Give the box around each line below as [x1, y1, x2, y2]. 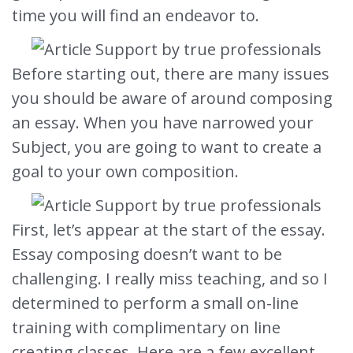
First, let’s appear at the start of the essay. [12, 219, 325, 241]
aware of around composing [117, 87, 333, 110]
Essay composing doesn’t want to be [12, 243, 282, 266]
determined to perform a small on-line [12, 292, 299, 314]
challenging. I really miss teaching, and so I [12, 268, 328, 290]
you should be [12, 87, 117, 110]
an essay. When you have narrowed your [12, 112, 314, 134]
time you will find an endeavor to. [12, 5, 259, 27]
